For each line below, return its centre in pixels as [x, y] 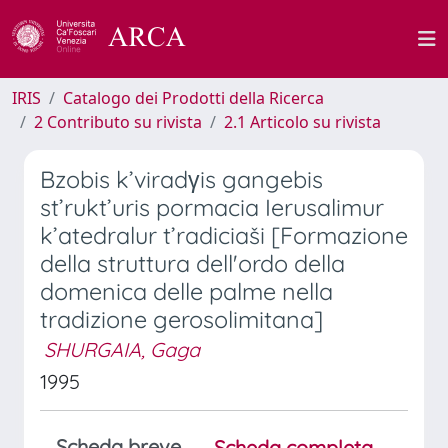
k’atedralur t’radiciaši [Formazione [224, 235]
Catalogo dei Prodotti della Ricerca [193, 98]
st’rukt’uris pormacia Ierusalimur [212, 207]
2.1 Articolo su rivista [302, 122]
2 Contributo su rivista [118, 122]
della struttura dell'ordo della [192, 263]
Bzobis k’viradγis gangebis [181, 179]
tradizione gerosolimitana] [181, 319]
